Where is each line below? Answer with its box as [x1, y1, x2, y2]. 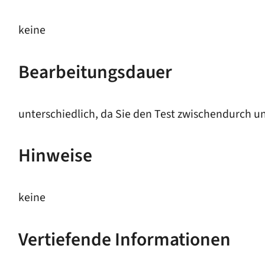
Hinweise [18, 143, 92, 170]
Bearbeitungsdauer [18, 59, 172, 86]
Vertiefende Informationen [18, 226, 231, 253]
